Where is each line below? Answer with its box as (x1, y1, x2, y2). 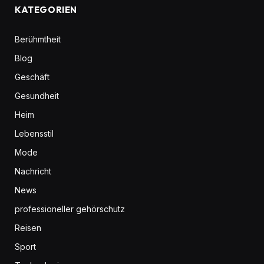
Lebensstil (15, 128, 54, 139)
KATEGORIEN (15, 4, 77, 16)
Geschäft (15, 72, 49, 82)
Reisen (15, 223, 41, 233)
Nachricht (15, 166, 51, 177)
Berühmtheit (15, 34, 61, 45)
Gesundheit (15, 91, 59, 101)
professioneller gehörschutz (15, 204, 125, 214)
